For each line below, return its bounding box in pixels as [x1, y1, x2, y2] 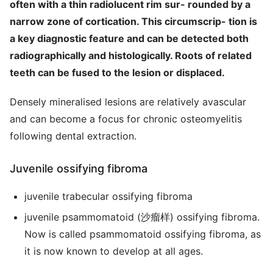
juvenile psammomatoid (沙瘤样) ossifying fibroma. [24, 211, 260, 223]
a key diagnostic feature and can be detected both [10, 32, 249, 44]
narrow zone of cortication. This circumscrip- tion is [10, 15, 257, 27]
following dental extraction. [10, 130, 136, 142]
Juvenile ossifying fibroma [10, 162, 147, 175]
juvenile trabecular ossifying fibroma [24, 190, 193, 202]
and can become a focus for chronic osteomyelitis [10, 113, 242, 125]
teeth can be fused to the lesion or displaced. [10, 66, 225, 79]
